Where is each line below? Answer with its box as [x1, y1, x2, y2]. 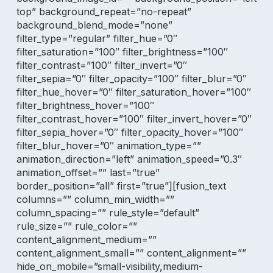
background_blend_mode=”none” [16, 19, 172, 31]
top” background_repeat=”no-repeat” [16, 5, 191, 18]
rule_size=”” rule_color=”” [16, 220, 137, 232]
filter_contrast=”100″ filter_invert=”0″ [16, 59, 187, 71]
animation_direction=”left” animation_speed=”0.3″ [16, 153, 242, 165]
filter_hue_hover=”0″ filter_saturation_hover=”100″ [16, 86, 251, 98]
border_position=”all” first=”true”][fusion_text [16, 180, 226, 192]
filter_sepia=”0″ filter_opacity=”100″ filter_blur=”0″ [16, 73, 247, 85]
